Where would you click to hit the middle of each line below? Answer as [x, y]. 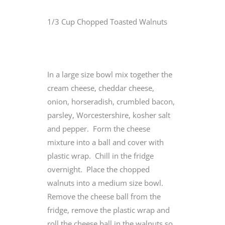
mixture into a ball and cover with [105, 142]
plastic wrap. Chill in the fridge [100, 155]
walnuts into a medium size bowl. [106, 183]
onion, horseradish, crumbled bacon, [111, 101]
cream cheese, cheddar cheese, [101, 88]
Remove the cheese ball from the [104, 196]
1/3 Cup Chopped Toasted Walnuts [107, 21]
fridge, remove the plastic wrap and [108, 210]
